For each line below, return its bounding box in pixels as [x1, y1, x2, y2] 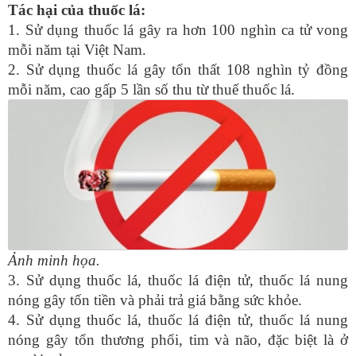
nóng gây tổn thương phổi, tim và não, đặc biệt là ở [8, 331, 348, 349]
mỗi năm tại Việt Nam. [8, 41, 146, 58]
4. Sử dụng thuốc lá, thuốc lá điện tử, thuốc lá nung [8, 311, 348, 329]
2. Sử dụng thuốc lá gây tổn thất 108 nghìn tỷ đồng [8, 60, 348, 78]
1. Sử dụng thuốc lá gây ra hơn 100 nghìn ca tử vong [8, 21, 348, 38]
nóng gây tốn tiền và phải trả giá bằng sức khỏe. [8, 292, 302, 309]
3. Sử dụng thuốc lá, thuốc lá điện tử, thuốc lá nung [8, 272, 348, 289]
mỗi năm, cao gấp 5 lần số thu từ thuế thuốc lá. [8, 80, 295, 98]
